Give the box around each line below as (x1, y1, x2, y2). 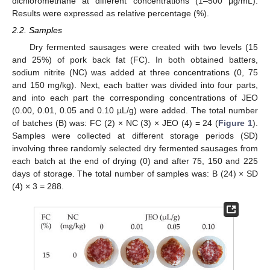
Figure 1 (218, 118, 253, 128)
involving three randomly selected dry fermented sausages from (12, 143, 258, 154)
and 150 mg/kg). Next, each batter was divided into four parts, (12, 80, 258, 90)
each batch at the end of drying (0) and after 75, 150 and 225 (12, 156, 258, 166)
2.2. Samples (12, 25, 62, 36)
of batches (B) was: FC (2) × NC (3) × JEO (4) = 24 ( (12, 118, 219, 128)
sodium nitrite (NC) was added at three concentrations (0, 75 (12, 67, 258, 78)
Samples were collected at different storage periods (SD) (12, 131, 258, 141)
